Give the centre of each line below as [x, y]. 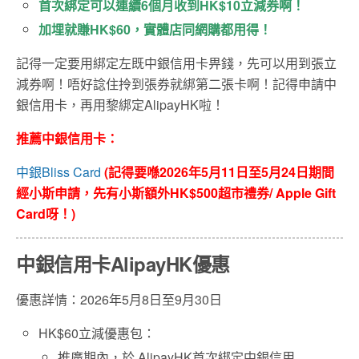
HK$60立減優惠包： [97, 333]
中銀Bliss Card [58, 172]
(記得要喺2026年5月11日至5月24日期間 [219, 172]
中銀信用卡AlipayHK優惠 [123, 264]
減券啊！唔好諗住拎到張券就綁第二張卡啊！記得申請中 [176, 84]
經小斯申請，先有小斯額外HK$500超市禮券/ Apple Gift [176, 193]
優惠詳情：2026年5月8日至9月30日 [119, 300]
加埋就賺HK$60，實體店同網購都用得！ [155, 30]
